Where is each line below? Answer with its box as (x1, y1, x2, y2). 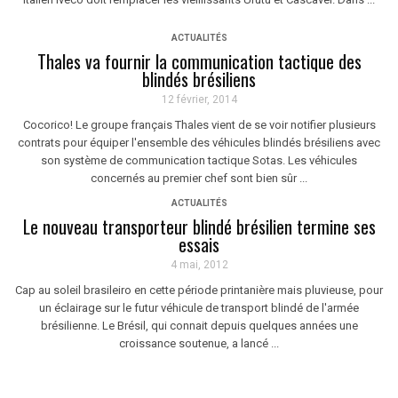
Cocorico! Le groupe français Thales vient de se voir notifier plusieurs (22, 118, 376, 132)
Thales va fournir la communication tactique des (36, 48, 362, 76)
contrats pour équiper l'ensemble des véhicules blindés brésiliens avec (18, 136, 380, 150)
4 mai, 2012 (170, 259, 228, 272)
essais (179, 231, 219, 259)
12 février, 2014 (161, 93, 237, 107)
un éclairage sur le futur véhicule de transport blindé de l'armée (39, 301, 359, 315)
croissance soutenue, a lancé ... (119, 337, 279, 351)
